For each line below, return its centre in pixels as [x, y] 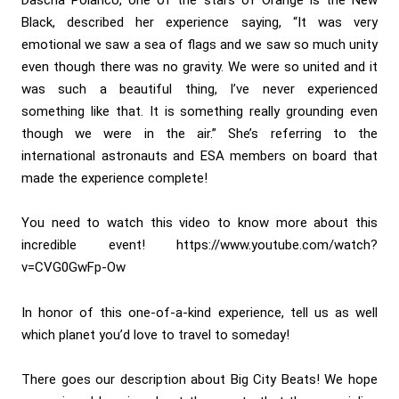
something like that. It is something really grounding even [199, 111]
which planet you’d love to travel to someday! [155, 334]
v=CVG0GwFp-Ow [73, 268]
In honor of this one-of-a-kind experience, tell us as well [199, 312]
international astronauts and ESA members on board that [199, 155]
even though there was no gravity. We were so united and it [199, 66]
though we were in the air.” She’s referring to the [199, 133]
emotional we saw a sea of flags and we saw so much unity [199, 44]
